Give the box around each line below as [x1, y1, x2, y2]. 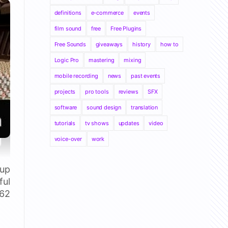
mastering [89, 56, 115, 64]
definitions [54, 9, 81, 16]
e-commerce [91, 9, 124, 16]
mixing [124, 56, 141, 64]
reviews [118, 88, 138, 95]
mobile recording [54, 72, 98, 79]
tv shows [85, 120, 109, 127]
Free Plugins [110, 25, 141, 32]
